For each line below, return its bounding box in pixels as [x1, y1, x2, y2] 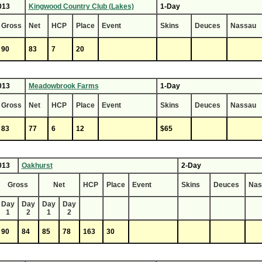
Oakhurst [21, 161, 53, 170]
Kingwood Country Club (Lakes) [28, 2, 134, 11]
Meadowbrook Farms [28, 82, 99, 90]
